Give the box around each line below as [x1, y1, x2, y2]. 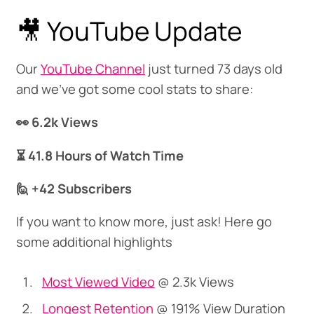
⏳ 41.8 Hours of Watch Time [15, 146, 184, 165]
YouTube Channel [40, 59, 145, 78]
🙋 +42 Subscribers [15, 179, 132, 198]
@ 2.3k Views [154, 273, 234, 291]
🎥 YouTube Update [15, 13, 242, 48]
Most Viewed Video [41, 273, 155, 291]
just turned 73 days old [144, 59, 282, 78]
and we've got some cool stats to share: [15, 79, 253, 98]
